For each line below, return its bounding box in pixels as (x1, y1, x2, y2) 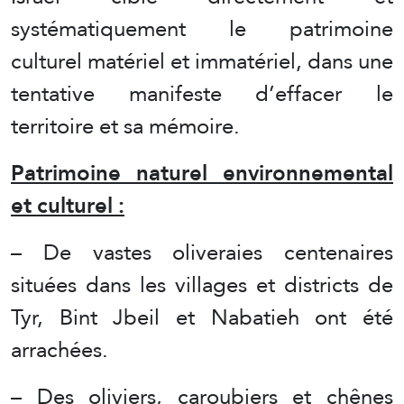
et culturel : (11, 184, 124, 225)
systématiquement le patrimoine (11, 7, 393, 49)
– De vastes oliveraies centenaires (11, 231, 393, 272)
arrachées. (11, 328, 108, 370)
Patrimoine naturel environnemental (11, 151, 393, 193)
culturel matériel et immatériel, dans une (11, 40, 393, 81)
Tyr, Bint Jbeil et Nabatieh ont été (11, 296, 393, 337)
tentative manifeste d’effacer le (11, 72, 393, 114)
